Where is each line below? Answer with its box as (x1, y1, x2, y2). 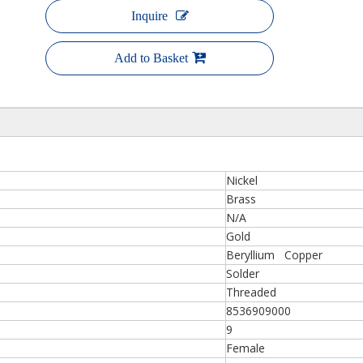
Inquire (130, 9, 168, 23)
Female (226, 340, 265, 356)
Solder (226, 266, 263, 281)
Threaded (226, 284, 276, 300)
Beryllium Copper (226, 247, 322, 263)
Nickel (226, 173, 258, 188)
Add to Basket (113, 51, 188, 65)
